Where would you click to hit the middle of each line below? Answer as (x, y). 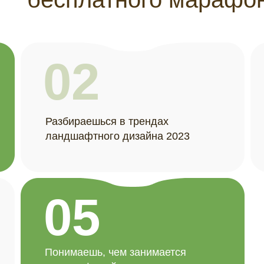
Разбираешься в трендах (107, 121)
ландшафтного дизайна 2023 (118, 136)
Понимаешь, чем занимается (115, 252)
